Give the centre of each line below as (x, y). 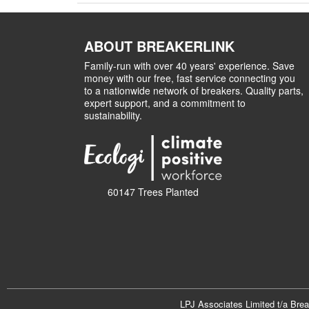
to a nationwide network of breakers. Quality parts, (194, 90)
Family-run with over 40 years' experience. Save (189, 66)
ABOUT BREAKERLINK (159, 46)
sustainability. (113, 115)
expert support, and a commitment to (165, 103)
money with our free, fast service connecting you (190, 78)
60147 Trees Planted (153, 192)
